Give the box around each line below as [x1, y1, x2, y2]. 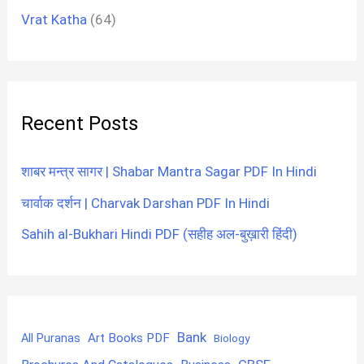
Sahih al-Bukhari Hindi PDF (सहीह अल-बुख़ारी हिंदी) [21, 225, 298, 242]
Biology [214, 331, 250, 345]
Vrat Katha [21, 11, 88, 28]
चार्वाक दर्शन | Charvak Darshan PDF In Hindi [21, 194, 271, 211]
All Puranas [21, 331, 81, 346]
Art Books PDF [88, 331, 171, 346]
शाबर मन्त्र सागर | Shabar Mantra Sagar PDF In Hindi [21, 163, 318, 180]
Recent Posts [21, 112, 139, 136]
